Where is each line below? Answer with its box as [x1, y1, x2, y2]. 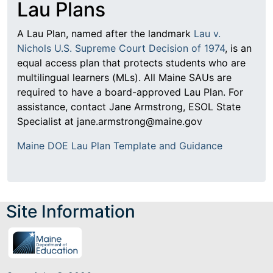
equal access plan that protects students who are [17, 57, 246, 69]
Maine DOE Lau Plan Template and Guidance [17, 140, 222, 152]
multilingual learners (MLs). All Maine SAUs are [17, 71, 232, 84]
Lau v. [194, 27, 221, 40]
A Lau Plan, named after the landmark [17, 27, 194, 40]
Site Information [6, 201, 135, 222]
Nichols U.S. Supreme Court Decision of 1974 [17, 42, 225, 55]
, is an [225, 42, 252, 55]
